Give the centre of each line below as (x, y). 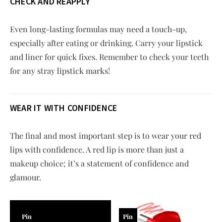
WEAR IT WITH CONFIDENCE (64, 108)
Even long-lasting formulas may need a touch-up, (98, 29)
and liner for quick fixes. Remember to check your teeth (109, 56)
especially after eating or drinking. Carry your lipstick (106, 43)
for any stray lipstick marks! (60, 70)
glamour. (26, 177)
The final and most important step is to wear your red (106, 135)
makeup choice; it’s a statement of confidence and (99, 163)
